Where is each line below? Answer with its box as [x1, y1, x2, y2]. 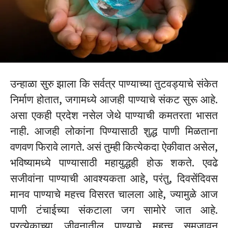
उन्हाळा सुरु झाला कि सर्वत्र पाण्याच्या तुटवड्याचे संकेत [10, 76, 218, 91]
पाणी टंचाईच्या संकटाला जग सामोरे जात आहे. [10, 203, 218, 217]
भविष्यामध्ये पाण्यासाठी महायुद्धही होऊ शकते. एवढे [10, 155, 218, 169]
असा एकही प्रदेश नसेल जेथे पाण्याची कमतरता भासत [10, 108, 218, 122]
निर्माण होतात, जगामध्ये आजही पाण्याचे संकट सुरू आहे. [10, 92, 218, 106]
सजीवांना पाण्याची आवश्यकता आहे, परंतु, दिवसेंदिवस [10, 171, 218, 185]
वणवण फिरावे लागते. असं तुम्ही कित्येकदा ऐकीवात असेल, [10, 139, 218, 154]
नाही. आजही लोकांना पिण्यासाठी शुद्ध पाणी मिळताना [10, 124, 218, 138]
